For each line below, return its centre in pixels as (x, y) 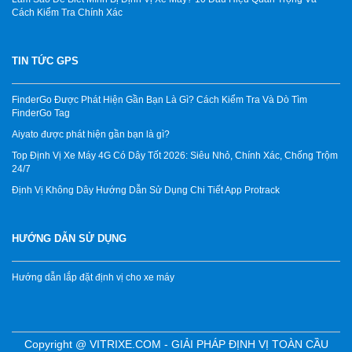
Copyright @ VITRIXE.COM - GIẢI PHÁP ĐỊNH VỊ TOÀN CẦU (176, 344)
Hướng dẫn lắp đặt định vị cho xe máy (93, 277)
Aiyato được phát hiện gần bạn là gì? (91, 134)
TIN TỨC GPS (45, 61)
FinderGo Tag (41, 113)
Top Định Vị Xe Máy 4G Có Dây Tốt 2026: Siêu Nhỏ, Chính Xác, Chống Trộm (175, 156)
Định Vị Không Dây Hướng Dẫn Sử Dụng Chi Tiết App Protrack (146, 190)
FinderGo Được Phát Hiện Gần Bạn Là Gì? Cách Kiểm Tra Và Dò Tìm (159, 100)
